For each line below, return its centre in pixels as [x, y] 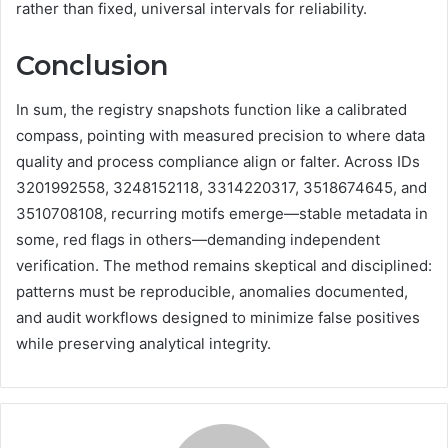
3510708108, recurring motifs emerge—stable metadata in [222, 214]
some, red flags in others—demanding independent [198, 240]
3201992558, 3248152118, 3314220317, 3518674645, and [221, 188]
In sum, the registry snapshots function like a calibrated [211, 110]
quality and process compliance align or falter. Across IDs [218, 162]
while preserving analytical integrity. [143, 344]
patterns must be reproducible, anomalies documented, [212, 292]
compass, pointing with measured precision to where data [220, 136]
